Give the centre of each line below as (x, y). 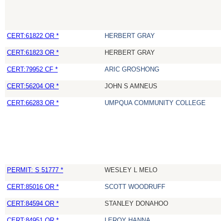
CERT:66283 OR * (33, 103)
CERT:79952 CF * (32, 70)
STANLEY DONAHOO (136, 204)
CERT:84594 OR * (33, 204)
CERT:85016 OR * (33, 187)
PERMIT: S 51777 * (35, 170)
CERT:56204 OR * (33, 86)
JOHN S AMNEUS (131, 86)
